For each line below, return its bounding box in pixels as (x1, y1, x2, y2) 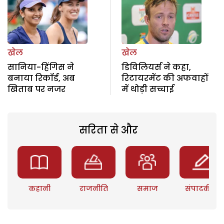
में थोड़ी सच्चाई (121, 83, 174, 95)
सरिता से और (78, 122, 138, 137)
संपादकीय (185, 183, 218, 193)
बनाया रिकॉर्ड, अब (7, 72, 75, 84)
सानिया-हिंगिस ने (7, 61, 74, 73)
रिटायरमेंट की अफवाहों (121, 72, 208, 84)
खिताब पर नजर (7, 83, 65, 95)
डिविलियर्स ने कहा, (121, 61, 191, 73)
